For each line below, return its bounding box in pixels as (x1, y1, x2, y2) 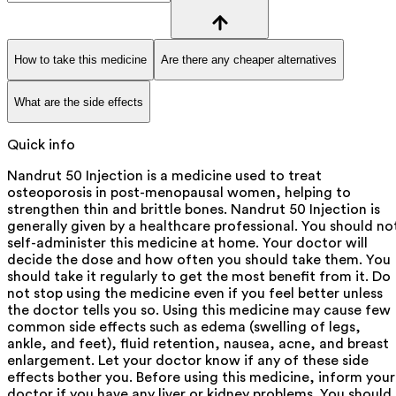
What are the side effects (14, 95, 143, 109)
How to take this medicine (14, 52, 147, 66)
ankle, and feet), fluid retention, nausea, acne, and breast (7, 336, 389, 351)
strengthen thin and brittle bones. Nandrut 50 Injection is (7, 202, 380, 217)
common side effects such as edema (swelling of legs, (7, 319, 361, 334)
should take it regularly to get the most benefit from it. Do (7, 269, 391, 284)
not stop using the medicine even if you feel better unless (7, 286, 383, 301)
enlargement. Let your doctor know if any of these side (7, 353, 369, 368)
